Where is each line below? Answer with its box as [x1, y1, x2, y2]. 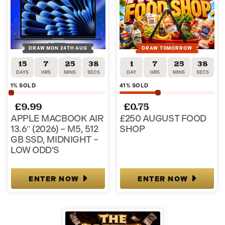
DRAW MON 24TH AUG [29, 45, 87, 51]
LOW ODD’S [11, 144, 60, 156]
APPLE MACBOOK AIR [11, 113, 104, 124]
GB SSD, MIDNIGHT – [11, 134, 99, 145]
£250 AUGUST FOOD [120, 113, 206, 124]
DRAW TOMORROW [142, 45, 192, 51]
